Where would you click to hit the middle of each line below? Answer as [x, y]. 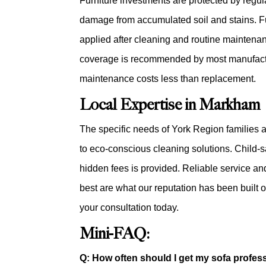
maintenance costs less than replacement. [168, 78]
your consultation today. [129, 207]
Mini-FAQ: [115, 234]
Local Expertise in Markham [170, 105]
